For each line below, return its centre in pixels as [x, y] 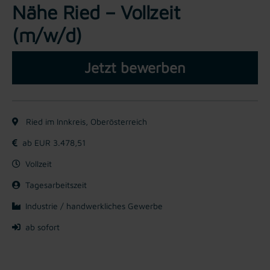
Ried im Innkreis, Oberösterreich [85, 121]
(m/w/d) [47, 35]
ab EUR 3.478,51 [54, 142]
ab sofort [42, 227]
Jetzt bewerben [135, 67]
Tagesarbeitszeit [56, 184]
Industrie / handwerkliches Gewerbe [94, 206]
